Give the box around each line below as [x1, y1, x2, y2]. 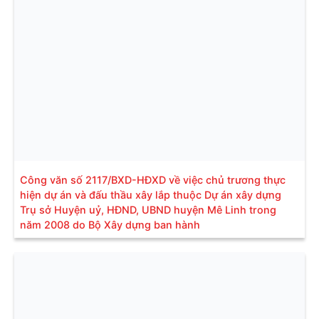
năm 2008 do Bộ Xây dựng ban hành [20, 218, 200, 231]
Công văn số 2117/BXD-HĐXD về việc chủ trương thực [20, 173, 286, 186]
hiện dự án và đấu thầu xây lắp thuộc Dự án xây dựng [20, 188, 281, 201]
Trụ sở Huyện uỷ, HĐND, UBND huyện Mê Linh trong [20, 203, 276, 216]
